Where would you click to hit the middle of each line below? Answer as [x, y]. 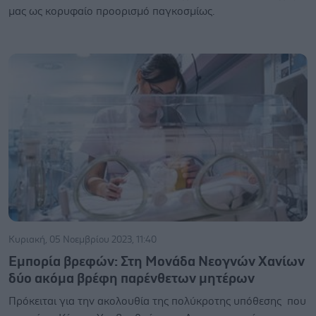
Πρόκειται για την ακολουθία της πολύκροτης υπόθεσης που [157, 301]
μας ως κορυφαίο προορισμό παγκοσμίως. [111, 11]
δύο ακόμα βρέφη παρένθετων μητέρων [132, 279]
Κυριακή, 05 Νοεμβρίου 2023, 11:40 [83, 240]
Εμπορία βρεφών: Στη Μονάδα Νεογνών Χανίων [157, 262]
